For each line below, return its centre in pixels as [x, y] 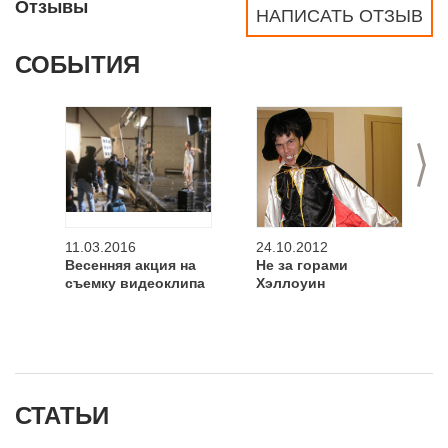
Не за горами [302, 265]
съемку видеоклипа [135, 283]
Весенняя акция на [130, 265]
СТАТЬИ [62, 415]
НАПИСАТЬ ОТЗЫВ [339, 16]
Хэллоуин [290, 283]
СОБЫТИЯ [77, 64]
